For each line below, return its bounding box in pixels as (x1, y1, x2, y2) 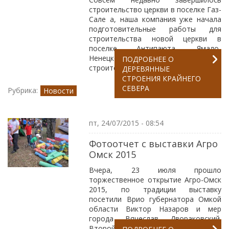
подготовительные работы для (89, 24, 221, 34)
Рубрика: (8, 85, 38, 95)
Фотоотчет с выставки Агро (89, 138, 218, 150)
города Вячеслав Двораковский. (89, 214, 221, 223)
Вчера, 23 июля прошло (89, 165, 221, 175)
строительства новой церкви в (89, 34, 221, 43)
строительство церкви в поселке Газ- (89, 5, 221, 14)
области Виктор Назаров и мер (89, 204, 221, 214)
